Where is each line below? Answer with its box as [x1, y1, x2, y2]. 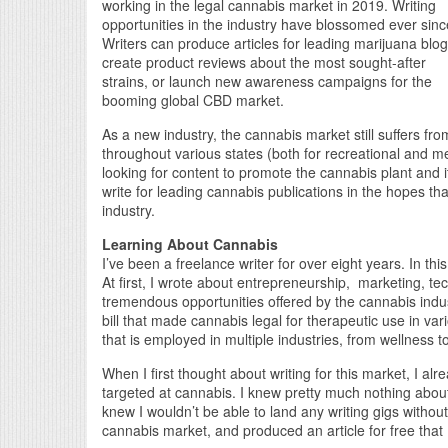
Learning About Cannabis [102, 233, 278, 254]
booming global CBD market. [102, 89, 284, 110]
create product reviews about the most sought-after [102, 51, 426, 72]
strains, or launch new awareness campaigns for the [102, 70, 432, 91]
